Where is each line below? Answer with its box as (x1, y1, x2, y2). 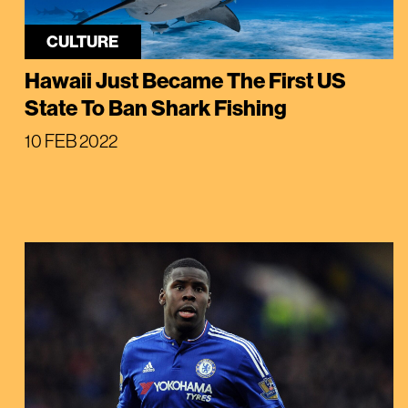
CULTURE (46, 30, 119, 52)
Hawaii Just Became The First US (24, 66, 346, 94)
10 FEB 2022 (24, 128, 117, 152)
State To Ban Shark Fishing (24, 93, 287, 121)
